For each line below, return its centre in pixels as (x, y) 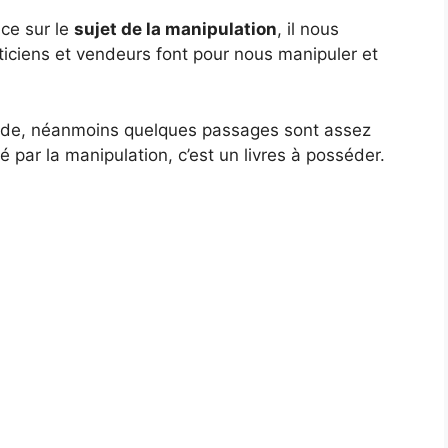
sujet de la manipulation (175, 29)
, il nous (308, 29)
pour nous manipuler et (285, 54)
